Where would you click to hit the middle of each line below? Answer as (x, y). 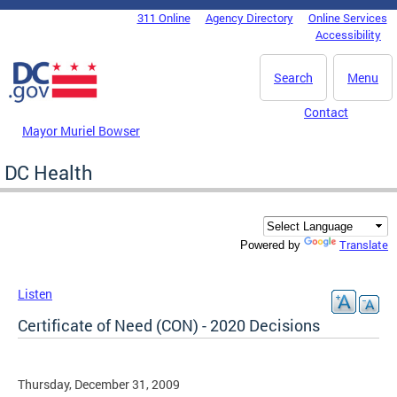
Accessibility (348, 35)
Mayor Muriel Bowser (81, 130)
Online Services (347, 18)
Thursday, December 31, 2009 (99, 385)
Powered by (272, 245)
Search (293, 78)
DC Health (49, 172)
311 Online (163, 18)
